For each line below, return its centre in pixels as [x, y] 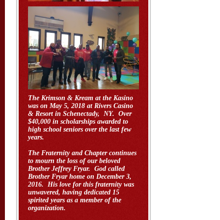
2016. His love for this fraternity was [81, 184]
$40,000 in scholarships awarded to [78, 122]
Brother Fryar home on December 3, [80, 177]
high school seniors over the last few [80, 129]
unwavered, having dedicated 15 [74, 192]
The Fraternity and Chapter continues [82, 153]
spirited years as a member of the [75, 200]
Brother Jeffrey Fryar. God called [76, 169]
